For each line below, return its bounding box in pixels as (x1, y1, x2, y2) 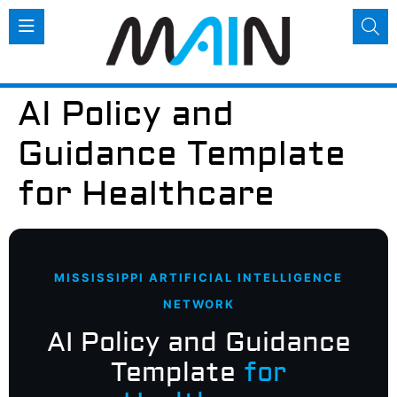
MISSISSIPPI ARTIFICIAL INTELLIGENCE (54, 269, 343, 284)
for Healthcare (18, 173, 275, 214)
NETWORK (162, 296, 235, 311)
